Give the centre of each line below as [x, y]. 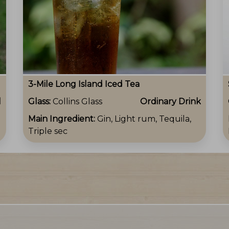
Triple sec [48, 131]
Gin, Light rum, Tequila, [144, 119]
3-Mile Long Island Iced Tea [84, 84]
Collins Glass [77, 101]
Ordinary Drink [170, 101]
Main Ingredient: [63, 119]
